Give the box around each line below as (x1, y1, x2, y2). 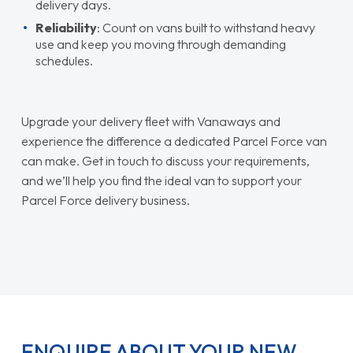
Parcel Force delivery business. (20, 191, 190, 208)
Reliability (35, 19, 97, 35)
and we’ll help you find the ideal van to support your (20, 172, 302, 188)
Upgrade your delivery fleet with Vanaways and (20, 113, 281, 129)
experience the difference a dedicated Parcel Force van (20, 132, 327, 149)
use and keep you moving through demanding (35, 35, 286, 52)
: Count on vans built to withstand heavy (96, 19, 315, 35)
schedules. (35, 52, 93, 69)
